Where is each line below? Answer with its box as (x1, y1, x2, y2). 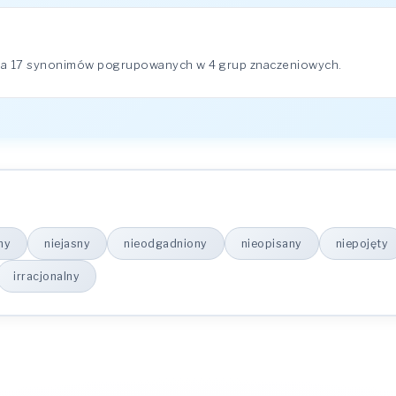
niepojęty (335, 237, 388, 250)
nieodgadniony (124, 237, 208, 250)
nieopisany (240, 237, 302, 250)
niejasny (44, 237, 90, 250)
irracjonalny (13, 270, 80, 283)
